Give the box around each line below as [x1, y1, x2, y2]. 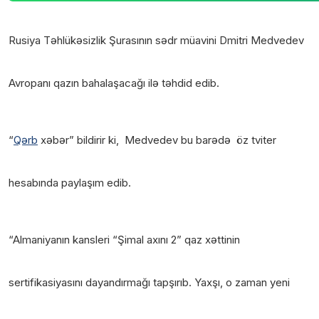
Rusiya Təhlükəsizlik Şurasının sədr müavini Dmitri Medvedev [9, 33, 304, 47]
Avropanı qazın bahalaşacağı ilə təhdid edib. [9, 75, 219, 90]
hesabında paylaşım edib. [9, 175, 131, 189]
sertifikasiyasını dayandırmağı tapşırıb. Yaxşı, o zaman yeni [9, 275, 290, 289]
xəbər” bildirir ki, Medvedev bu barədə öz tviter [38, 132, 276, 147]
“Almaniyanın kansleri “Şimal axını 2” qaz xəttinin [9, 232, 240, 246]
